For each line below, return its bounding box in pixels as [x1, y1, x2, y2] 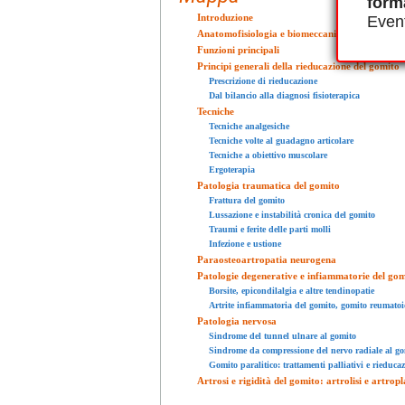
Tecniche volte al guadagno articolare [209, 135, 353, 146]
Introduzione [197, 11, 253, 23]
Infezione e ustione [209, 238, 281, 249]
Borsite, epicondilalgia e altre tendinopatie [209, 285, 374, 296]
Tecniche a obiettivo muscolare [209, 149, 327, 160]
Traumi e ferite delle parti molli [209, 223, 331, 234]
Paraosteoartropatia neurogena [197, 253, 336, 265]
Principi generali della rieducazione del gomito [197, 60, 400, 71]
